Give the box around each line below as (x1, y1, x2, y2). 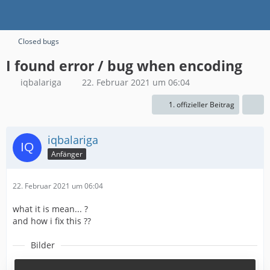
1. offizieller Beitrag (169, 99, 234, 110)
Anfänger (51, 148, 83, 159)
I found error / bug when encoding (6, 56, 242, 75)
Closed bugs (18, 36, 59, 46)
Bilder (31, 239, 55, 251)
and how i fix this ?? (13, 215, 91, 227)
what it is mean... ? (13, 203, 88, 215)
